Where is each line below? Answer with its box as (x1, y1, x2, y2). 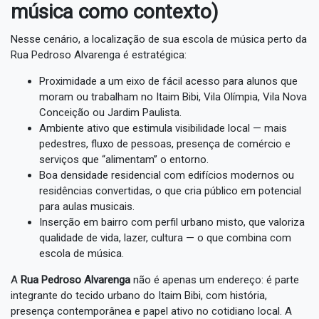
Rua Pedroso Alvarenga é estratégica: (11, 48, 187, 61)
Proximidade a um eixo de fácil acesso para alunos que (39, 74, 298, 88)
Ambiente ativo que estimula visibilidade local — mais (39, 121, 287, 135)
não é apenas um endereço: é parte (130, 273, 299, 286)
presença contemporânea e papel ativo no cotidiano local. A (11, 304, 292, 318)
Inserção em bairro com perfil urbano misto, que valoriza (39, 215, 305, 229)
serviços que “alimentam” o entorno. (39, 152, 209, 166)
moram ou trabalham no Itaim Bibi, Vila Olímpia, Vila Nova (39, 90, 307, 103)
